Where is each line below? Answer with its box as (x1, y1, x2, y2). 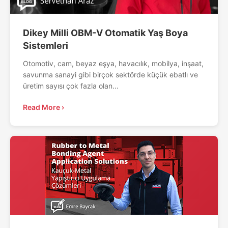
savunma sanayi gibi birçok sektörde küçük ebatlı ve (23, 70, 198, 79)
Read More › (23, 102, 64, 111)
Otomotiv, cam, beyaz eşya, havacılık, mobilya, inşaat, (23, 59, 204, 68)
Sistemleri (23, 40, 68, 51)
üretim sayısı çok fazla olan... (23, 81, 119, 90)
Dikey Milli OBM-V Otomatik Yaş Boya (23, 27, 188, 38)
